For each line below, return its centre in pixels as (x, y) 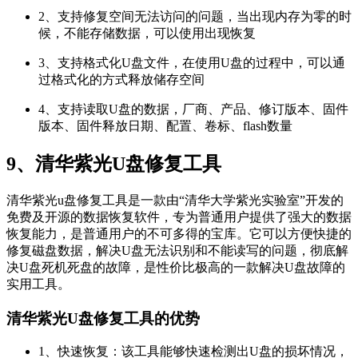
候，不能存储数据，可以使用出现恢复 (147, 33)
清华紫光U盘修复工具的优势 (103, 318)
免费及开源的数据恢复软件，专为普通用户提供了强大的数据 (179, 217)
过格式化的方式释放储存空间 (121, 80)
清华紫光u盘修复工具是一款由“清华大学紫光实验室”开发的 (175, 200)
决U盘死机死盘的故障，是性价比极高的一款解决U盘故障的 (176, 267)
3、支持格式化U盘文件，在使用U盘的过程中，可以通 (192, 63)
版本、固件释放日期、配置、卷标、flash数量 (165, 126)
